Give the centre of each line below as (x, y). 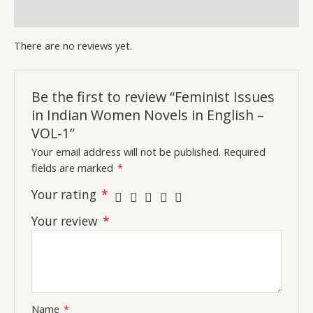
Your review (67, 220)
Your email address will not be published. (126, 151)
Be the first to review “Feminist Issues (153, 96)
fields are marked (74, 167)
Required (245, 151)
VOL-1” (53, 133)
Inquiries (35, 14)
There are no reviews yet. (73, 45)
